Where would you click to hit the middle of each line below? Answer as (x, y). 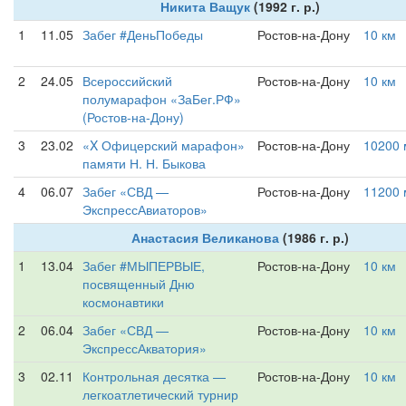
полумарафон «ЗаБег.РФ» (162, 99)
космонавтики (123, 302)
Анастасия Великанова (205, 237)
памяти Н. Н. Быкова (144, 163)
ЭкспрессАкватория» (145, 348)
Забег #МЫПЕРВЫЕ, (144, 266)
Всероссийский (127, 81)
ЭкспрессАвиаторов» (145, 209)
